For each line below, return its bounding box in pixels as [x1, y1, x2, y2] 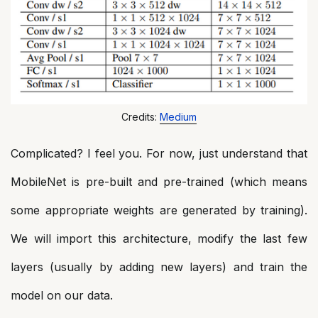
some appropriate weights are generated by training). [11, 203, 307, 218]
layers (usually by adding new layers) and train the [11, 260, 307, 275]
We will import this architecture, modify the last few [11, 231, 307, 246]
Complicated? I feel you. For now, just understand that [11, 146, 307, 161]
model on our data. [11, 288, 113, 303]
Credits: [121, 111, 160, 124]
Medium [160, 111, 197, 124]
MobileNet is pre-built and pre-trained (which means [11, 175, 307, 190]
